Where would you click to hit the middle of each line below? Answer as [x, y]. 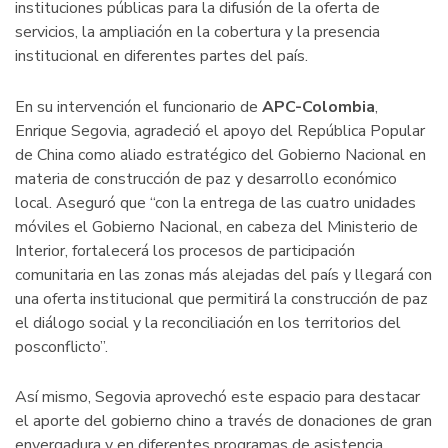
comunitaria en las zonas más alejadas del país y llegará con [223, 274]
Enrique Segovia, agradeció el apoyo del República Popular [220, 130]
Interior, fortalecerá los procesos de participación [185, 250]
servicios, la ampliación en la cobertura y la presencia [197, 32]
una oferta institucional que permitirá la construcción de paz [221, 298]
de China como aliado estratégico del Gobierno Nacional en [220, 154]
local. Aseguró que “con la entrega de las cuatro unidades [215, 202]
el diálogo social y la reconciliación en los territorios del [208, 322]
